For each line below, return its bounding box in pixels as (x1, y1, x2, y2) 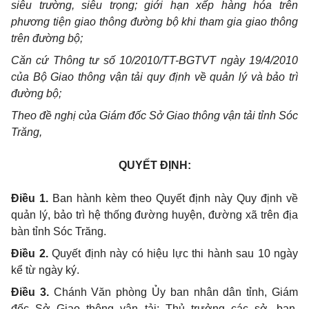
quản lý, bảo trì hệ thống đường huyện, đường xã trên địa (11, 209, 298, 221)
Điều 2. (11, 248, 52, 259)
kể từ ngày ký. (11, 264, 79, 276)
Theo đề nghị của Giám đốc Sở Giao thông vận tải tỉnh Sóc (11, 110, 298, 121)
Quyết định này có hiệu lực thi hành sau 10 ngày (52, 248, 298, 259)
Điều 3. (11, 286, 54, 298)
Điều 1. (11, 192, 52, 204)
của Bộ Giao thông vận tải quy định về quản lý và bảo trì (11, 71, 298, 83)
